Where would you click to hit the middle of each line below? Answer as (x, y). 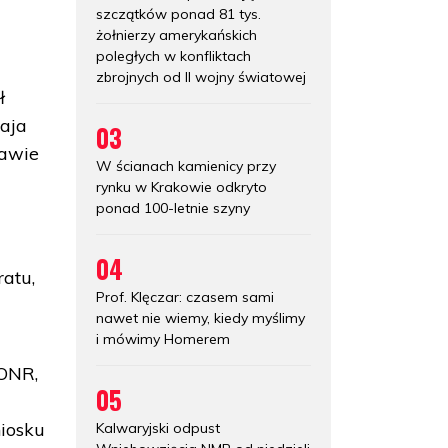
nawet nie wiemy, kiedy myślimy (200, 317)
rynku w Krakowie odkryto (181, 186)
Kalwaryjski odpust (158, 427)
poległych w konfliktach (173, 55)
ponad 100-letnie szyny (173, 207)
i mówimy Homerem (163, 338)
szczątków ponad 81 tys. (178, 13)
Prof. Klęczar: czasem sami (185, 296)
